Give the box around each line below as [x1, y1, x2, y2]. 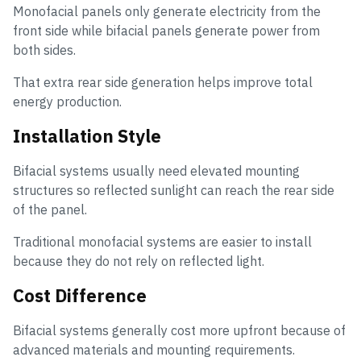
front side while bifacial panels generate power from [13, 23, 320, 39]
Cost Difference [13, 284, 147, 308]
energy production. [13, 93, 122, 110]
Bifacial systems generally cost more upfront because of [13, 322, 346, 339]
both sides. [13, 42, 76, 59]
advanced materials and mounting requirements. [13, 342, 295, 359]
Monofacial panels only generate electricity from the [13, 3, 321, 20]
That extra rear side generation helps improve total [13, 74, 313, 91]
